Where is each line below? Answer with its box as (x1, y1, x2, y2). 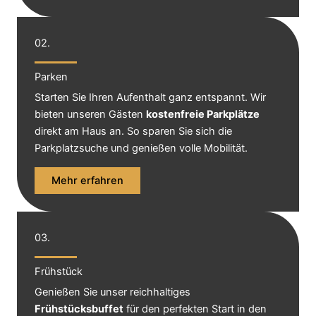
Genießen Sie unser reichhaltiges (35, 285, 190, 298)
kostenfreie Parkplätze (146, 107, 260, 121)
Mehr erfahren (51, 174, 123, 187)
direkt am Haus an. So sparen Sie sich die (35, 124, 232, 138)
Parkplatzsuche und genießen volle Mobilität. (35, 141, 248, 154)
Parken (35, 70, 68, 83)
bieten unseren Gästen (35, 107, 146, 121)
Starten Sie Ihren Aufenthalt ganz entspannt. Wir (35, 90, 266, 104)
